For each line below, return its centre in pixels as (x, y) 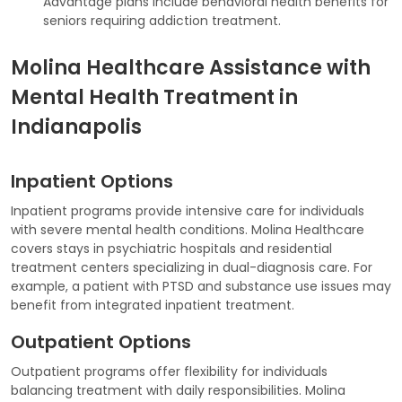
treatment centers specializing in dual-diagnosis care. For (192, 267)
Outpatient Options (101, 341)
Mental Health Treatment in (154, 97)
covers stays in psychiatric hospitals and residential (171, 248)
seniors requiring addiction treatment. (162, 20)
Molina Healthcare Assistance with (191, 67)
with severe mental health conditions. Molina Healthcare (188, 229)
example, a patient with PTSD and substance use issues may (201, 286)
